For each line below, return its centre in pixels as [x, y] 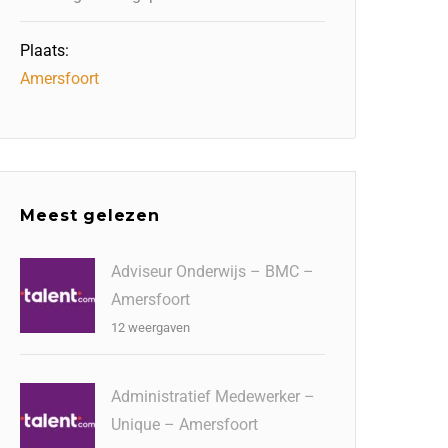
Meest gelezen [90, 215]
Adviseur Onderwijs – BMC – [213, 271]
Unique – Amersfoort [185, 424]
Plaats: [45, 50]
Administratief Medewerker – [213, 396]
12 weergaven [151, 327]
